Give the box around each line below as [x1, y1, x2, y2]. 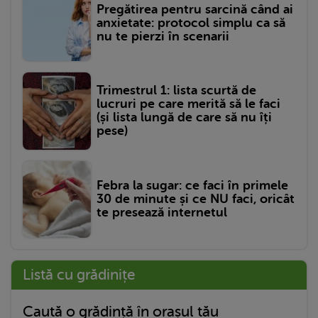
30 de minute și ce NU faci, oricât [97, 192, 295, 207]
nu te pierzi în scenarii [97, 28, 229, 43]
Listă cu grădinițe [23, 265, 135, 283]
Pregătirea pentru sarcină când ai [97, 1, 293, 16]
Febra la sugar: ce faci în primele [97, 178, 288, 193]
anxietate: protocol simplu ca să [97, 15, 285, 30]
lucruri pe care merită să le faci [97, 97, 280, 111]
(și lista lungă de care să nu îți [97, 110, 272, 125]
